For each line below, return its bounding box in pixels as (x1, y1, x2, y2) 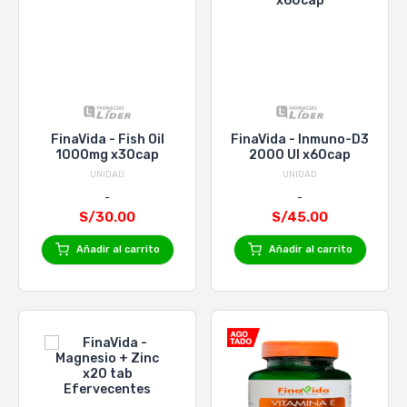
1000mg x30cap (55, 146, 159, 163)
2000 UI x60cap (249, 146, 351, 163)
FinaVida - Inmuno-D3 (231, 131, 369, 147)
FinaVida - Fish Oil (50, 131, 164, 147)
